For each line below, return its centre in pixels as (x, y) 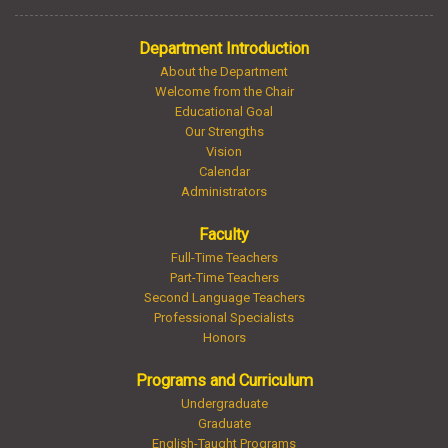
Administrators (224, 191)
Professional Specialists (224, 317)
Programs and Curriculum (224, 380)
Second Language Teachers (224, 297)
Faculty (224, 234)
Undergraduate (224, 403)
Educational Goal (224, 111)
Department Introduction (224, 48)
